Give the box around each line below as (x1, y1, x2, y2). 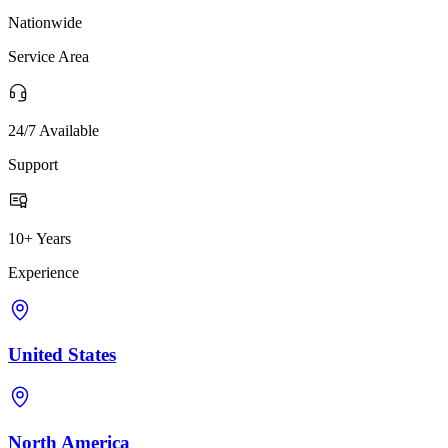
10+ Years (8, 229, 71, 247)
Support (8, 155, 58, 173)
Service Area (8, 47, 89, 65)
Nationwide (8, 13, 82, 31)
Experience (8, 263, 79, 281)
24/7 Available (8, 121, 99, 139)
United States (8, 344, 116, 366)
